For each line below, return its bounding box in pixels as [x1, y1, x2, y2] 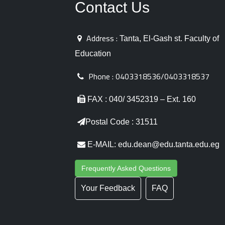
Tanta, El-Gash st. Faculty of [118, 34, 219, 43]
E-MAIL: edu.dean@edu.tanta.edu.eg [85, 140, 220, 149]
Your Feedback [81, 184, 136, 192]
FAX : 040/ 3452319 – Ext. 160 [85, 95, 196, 103]
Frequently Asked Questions [81, 164, 171, 172]
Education [75, 49, 111, 58]
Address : [86, 31, 118, 46]
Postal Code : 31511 [85, 118, 158, 126]
